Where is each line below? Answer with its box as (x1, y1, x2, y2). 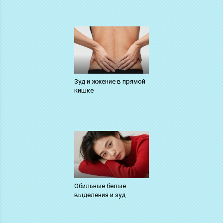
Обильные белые (74, 182, 126, 190)
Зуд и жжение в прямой (74, 77, 145, 85)
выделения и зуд (74, 191, 125, 199)
